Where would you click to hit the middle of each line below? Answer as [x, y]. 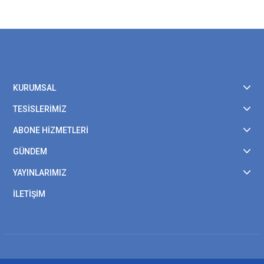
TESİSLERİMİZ [40, 109]
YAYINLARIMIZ [40, 173]
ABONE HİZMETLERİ [51, 130]
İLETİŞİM [29, 194]
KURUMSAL [34, 88]
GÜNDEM [30, 151]
